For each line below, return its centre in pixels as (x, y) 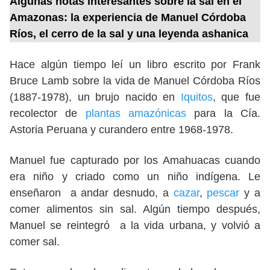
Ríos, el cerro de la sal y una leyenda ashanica (129, 34)
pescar (226, 193)
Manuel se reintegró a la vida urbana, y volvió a (135, 226)
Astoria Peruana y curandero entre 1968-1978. (123, 130)
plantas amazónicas (136, 114)
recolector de (48, 114)
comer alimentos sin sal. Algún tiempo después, (135, 209)
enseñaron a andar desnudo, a (92, 193)
